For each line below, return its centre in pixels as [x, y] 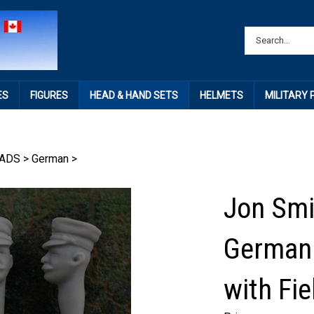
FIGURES [49, 95]
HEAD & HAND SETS [134, 95]
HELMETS [221, 95]
